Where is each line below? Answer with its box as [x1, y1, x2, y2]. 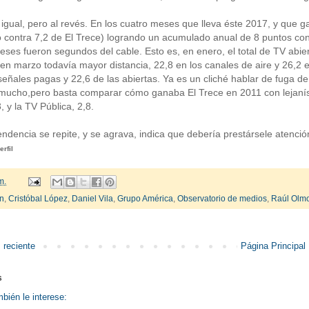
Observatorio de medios [177, 194, 267, 203]
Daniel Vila [72, 194, 113, 203]
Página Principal [240, 241, 306, 252]
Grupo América [117, 194, 173, 203]
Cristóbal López [8, 194, 68, 203]
